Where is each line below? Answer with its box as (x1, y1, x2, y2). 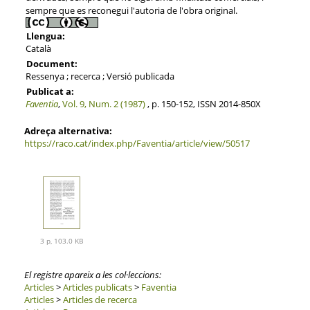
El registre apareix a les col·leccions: (24, 268, 161, 282)
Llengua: (26, 29, 65, 42)
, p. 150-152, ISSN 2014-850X (145, 97, 261, 110)
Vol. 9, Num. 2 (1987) (62, 97, 145, 110)
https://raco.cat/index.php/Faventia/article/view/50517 (24, 136, 250, 149)
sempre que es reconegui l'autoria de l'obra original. (25, 3, 237, 17)
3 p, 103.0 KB (40, 235, 83, 246)
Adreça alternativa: (24, 124, 112, 137)
